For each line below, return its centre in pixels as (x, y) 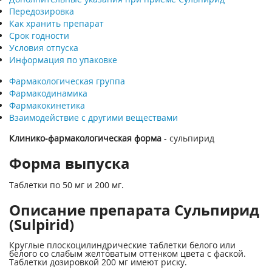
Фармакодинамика (48, 93)
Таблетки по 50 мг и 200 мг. (66, 185)
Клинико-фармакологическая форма (85, 138)
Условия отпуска (44, 48)
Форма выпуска (70, 163)
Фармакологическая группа (67, 81)
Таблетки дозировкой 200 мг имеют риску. (98, 262)
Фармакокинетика (47, 105)
